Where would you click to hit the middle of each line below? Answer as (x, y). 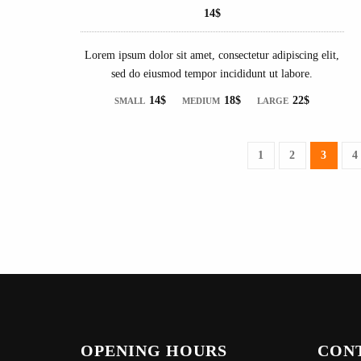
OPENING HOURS (154, 351)
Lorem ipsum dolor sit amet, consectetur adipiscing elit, (212, 55)
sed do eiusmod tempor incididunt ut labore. (212, 73)
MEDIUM (201, 100)
